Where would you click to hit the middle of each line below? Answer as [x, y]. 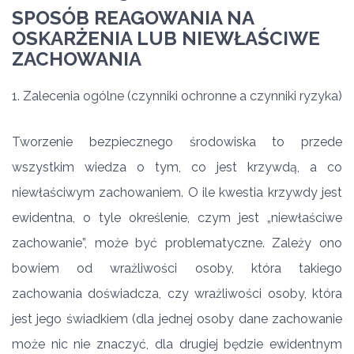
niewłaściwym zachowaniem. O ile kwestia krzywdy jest [177, 192]
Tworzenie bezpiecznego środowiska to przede [177, 142]
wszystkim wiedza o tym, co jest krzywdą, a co [177, 167]
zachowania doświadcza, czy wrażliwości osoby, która [177, 294]
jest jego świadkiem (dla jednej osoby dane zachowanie [177, 319]
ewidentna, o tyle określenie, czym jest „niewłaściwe [177, 218]
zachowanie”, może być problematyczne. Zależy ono [177, 243]
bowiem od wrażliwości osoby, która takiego [177, 268]
